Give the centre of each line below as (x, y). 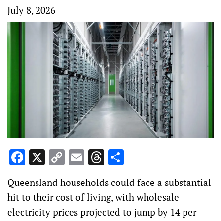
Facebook (58, 158)
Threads (132, 158)
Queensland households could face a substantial (109, 183)
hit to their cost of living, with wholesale (93, 197)
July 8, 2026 (31, 10)
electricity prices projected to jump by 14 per (102, 212)
